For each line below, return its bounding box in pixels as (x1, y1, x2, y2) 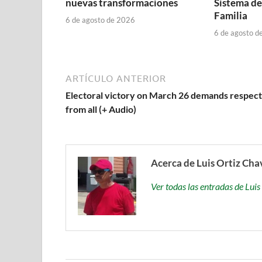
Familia (213, 9, 247, 22)
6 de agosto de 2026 (65, 15, 135, 25)
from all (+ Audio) (65, 103, 136, 115)
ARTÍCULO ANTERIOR (65, 73, 166, 84)
